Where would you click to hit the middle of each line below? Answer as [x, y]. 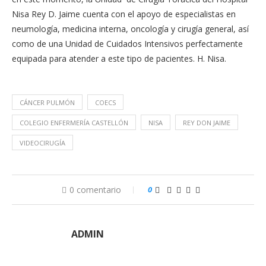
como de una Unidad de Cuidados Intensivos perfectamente [127, 44]
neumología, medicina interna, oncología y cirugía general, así [130, 29]
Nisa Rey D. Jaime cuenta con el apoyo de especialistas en [124, 14]
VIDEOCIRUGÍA [42, 143]
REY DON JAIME [207, 123]
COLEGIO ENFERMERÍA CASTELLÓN [74, 123]
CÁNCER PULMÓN [47, 102]
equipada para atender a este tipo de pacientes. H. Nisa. [119, 58]
